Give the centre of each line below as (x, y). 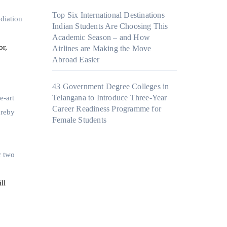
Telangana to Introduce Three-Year (110, 98)
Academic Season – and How (101, 37)
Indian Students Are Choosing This (110, 26)
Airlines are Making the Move (102, 49)
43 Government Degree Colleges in (111, 87)
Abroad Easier (76, 60)
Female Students (79, 120)
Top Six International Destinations (108, 15)
